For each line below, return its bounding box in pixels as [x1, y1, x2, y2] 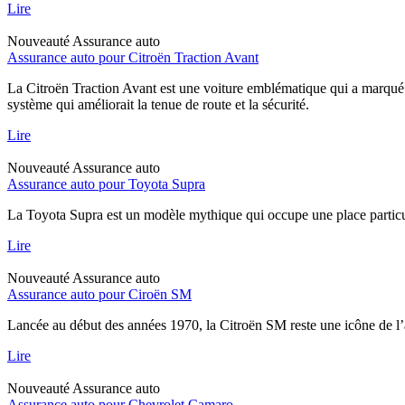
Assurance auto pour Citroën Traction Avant [7, 49, 259, 65]
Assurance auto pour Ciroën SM [7, 286, 192, 302]
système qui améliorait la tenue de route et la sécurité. [7, 96, 309, 112]
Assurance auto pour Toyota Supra [7, 175, 205, 192]
